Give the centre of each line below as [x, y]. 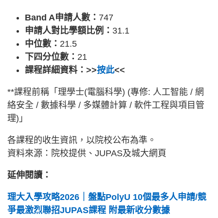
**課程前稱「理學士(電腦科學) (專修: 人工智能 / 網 [106, 92]
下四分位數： [51, 57]
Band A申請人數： [62, 17]
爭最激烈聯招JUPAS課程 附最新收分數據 [89, 210]
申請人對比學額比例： [69, 30]
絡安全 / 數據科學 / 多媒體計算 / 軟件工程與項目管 [106, 105]
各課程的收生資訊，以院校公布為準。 [82, 140]
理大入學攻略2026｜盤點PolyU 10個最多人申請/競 [107, 197]
